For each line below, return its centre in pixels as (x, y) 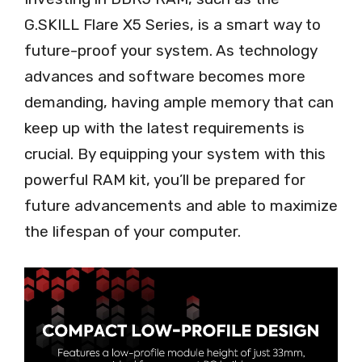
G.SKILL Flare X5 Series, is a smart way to (173, 24)
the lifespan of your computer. (133, 231)
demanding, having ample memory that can (179, 102)
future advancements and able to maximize (181, 205)
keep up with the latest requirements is (164, 128)
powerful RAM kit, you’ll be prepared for (165, 179)
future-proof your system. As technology (170, 50)
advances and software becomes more (165, 76)
